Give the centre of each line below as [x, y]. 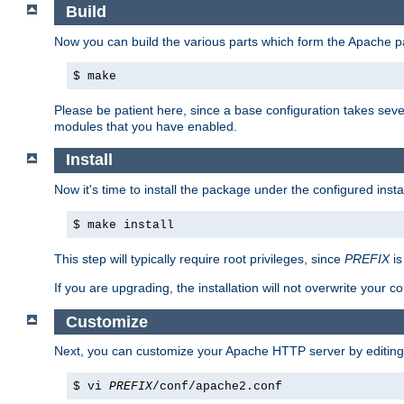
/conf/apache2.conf [217, 387]
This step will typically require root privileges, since [199, 259]
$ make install [124, 225]
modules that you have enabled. [146, 126]
